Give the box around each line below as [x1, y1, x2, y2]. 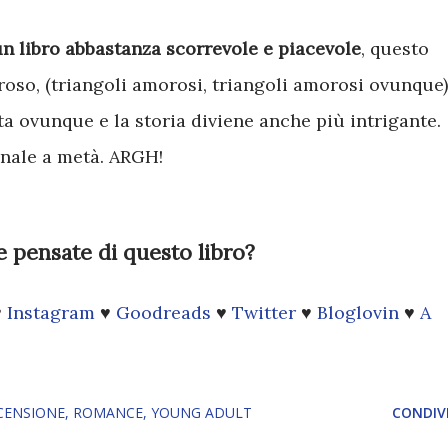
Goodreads [116, 301, 216, 325]
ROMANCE [73, 403, 143, 423]
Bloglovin [317, 301, 404, 325]
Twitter [232, 301, 301, 325]
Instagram [7, 301, 100, 325]
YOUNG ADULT [151, 403, 252, 423]
